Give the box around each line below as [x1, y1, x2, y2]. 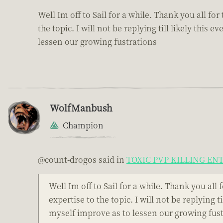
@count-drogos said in [38, 153, 126, 165]
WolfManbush [50, 101, 112, 114]
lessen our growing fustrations [38, 35, 157, 47]
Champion [63, 119, 104, 131]
